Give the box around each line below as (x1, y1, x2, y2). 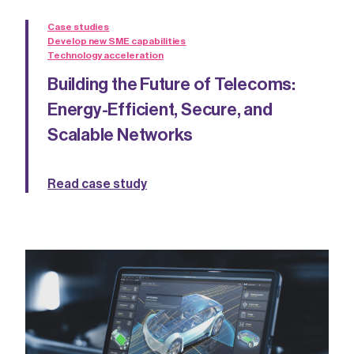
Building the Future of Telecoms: (47, 76, 296, 94)
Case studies (47, 22, 110, 32)
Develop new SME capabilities (47, 36, 186, 47)
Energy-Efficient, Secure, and (47, 101, 273, 119)
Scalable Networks (47, 126, 194, 145)
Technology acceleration (47, 51, 164, 61)
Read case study (47, 178, 147, 191)
